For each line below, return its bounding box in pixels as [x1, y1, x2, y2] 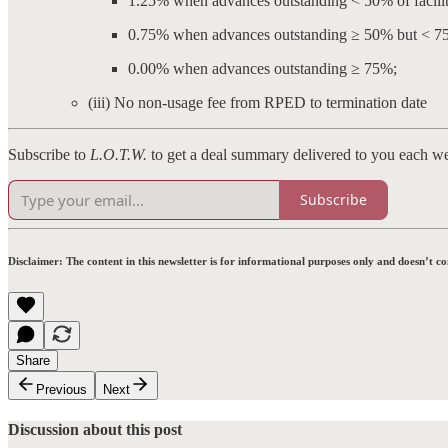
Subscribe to [8, 145, 90, 163]
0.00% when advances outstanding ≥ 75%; [128, 59, 397, 77]
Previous [36, 381, 87, 397]
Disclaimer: [8, 254, 63, 267]
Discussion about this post [8, 421, 182, 439]
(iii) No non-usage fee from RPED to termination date [88, 93, 427, 111]
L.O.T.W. [90, 145, 147, 163]
